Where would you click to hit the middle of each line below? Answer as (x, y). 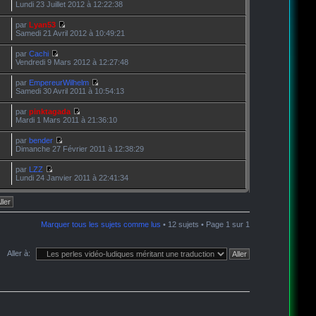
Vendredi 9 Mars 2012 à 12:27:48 (72, 62)
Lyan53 (43, 24)
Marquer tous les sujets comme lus (101, 224)
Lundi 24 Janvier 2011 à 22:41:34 (72, 177)
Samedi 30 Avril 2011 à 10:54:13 (70, 91)
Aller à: (19, 253)
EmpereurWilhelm (59, 82)
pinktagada (50, 111)
